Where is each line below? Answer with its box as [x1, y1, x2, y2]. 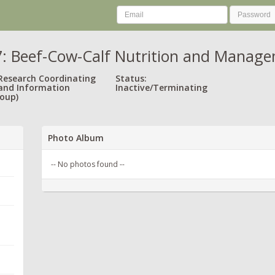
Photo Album [48, 131, 104, 144]
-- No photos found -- [51, 158, 125, 169]
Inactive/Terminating [115, 81, 207, 93]
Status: [115, 72, 147, 84]
